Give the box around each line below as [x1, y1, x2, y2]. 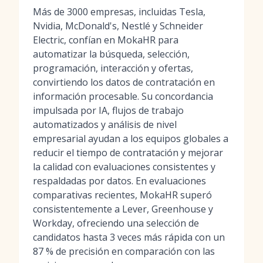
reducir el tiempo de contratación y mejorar [33, 146, 223, 159]
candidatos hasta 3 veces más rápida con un [33, 231, 225, 244]
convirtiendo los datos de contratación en [33, 76, 215, 89]
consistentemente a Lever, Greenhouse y [33, 203, 213, 215]
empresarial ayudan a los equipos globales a [33, 132, 228, 145]
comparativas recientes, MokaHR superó [33, 188, 212, 201]
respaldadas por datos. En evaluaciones [33, 174, 206, 187]
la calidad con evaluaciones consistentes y [33, 160, 215, 173]
